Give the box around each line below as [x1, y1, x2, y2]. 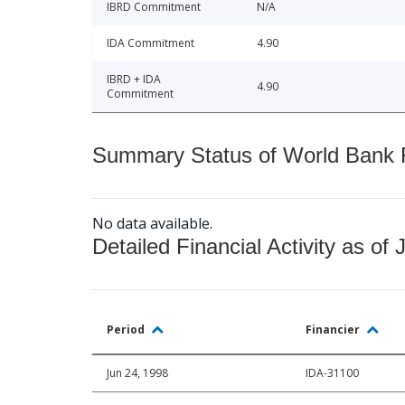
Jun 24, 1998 [107, 365, 168, 381]
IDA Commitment [107, 35, 194, 52]
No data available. [92, 213, 212, 234]
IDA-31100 [306, 365, 359, 381]
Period [107, 322, 147, 338]
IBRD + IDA [107, 71, 161, 88]
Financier [306, 322, 363, 338]
